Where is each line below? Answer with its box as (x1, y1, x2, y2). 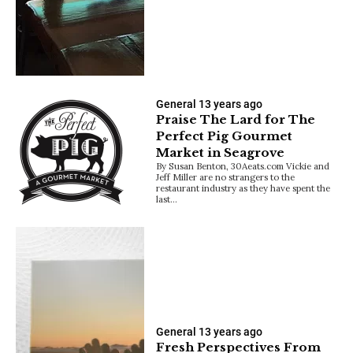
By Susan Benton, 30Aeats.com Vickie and (156, 160, 330, 173)
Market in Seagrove (156, 145, 285, 161)
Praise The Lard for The (156, 112, 316, 128)
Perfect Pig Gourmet (156, 128, 293, 144)
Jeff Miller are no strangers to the (156, 171, 295, 184)
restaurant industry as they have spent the (156, 182, 331, 195)
